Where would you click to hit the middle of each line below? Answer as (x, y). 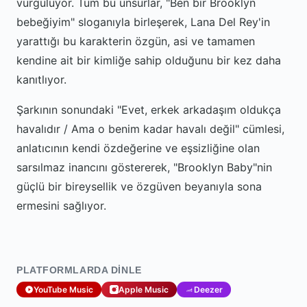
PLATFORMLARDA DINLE (79, 270)
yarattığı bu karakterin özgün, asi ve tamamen (136, 41)
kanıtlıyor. (41, 79)
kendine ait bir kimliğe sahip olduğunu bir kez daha (149, 60)
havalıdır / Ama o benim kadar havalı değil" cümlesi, (150, 129)
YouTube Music (63, 289)
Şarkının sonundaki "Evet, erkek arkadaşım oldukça (149, 110)
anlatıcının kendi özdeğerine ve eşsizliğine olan (138, 148)
